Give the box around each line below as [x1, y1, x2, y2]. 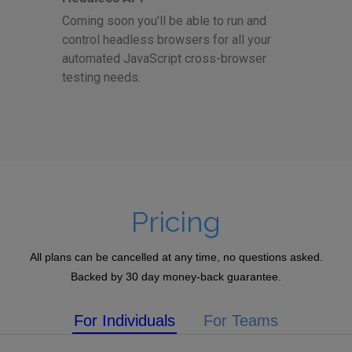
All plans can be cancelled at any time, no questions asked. [29, 250, 323, 263]
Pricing [131, 204, 221, 238]
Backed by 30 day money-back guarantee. [71, 269, 281, 283]
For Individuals [74, 311, 175, 329]
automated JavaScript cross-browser [62, 50, 266, 66]
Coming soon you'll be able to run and [62, 13, 266, 28]
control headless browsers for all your [62, 31, 271, 47]
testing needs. [62, 69, 141, 85]
